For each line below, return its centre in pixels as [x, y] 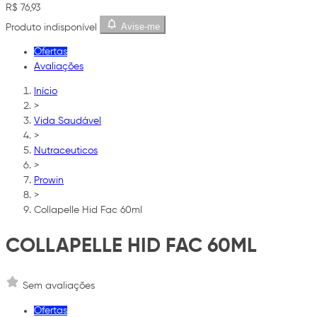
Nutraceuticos [66, 151]
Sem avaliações [59, 286]
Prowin [49, 181]
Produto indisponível [51, 27]
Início [46, 92]
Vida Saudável [68, 121]
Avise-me [140, 27]
